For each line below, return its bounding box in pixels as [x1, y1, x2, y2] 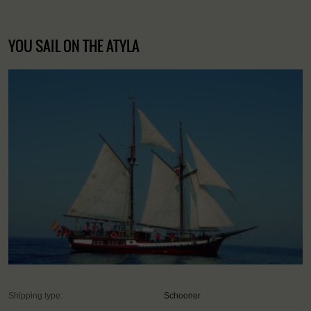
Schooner [164, 291, 201, 301]
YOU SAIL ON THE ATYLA [8, 34, 140, 56]
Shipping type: [8, 291, 62, 301]
